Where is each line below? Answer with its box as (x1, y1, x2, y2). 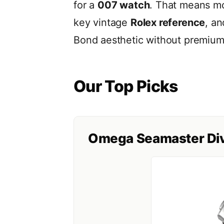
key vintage (73, 16, 130, 28)
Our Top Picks (73, 76, 178, 96)
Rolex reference (130, 16, 205, 28)
